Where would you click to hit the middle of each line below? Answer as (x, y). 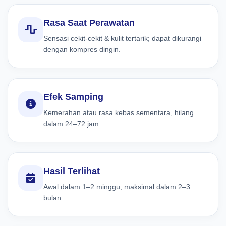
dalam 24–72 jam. (72, 123)
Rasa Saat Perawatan (89, 22)
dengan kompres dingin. (82, 49)
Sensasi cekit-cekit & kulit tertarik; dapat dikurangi (122, 38)
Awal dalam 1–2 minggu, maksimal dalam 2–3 (117, 186)
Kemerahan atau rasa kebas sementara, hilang (119, 112)
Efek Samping (73, 97)
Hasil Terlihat (72, 171)
